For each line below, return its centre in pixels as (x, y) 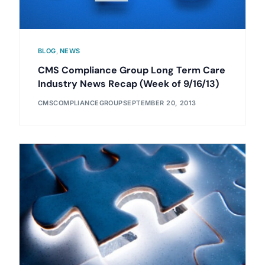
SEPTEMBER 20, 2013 (159, 103)
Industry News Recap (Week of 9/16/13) (128, 83)
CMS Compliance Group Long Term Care (131, 70)
